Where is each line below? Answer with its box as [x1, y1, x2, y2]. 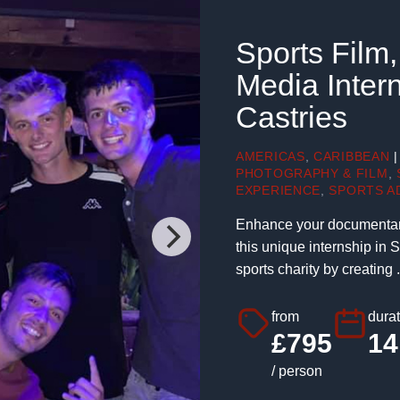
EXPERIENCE [236, 183, 321, 197]
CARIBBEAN [313, 149, 390, 163]
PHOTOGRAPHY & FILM [236, 166, 388, 180]
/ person [271, 363, 322, 379]
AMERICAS [236, 149, 305, 163]
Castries [236, 101, 347, 134]
